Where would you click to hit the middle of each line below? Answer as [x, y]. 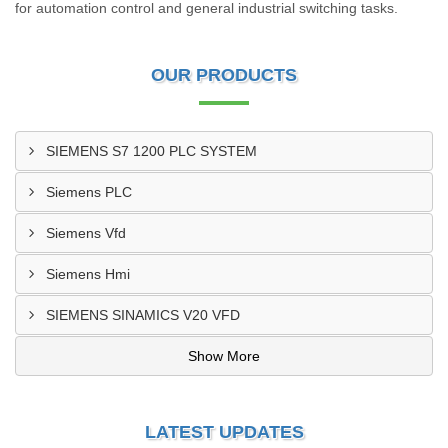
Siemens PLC [89, 192]
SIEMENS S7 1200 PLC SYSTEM [151, 151]
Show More [224, 356]
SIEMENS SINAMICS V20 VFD [143, 315]
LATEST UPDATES [224, 432]
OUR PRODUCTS [224, 75]
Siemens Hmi [88, 274]
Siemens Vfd [86, 233]
